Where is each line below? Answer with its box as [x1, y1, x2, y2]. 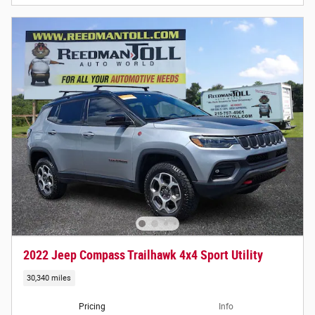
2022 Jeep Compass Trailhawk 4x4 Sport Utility [23, 247, 263, 262]
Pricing [78, 302, 105, 312]
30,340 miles [27, 274, 72, 283]
